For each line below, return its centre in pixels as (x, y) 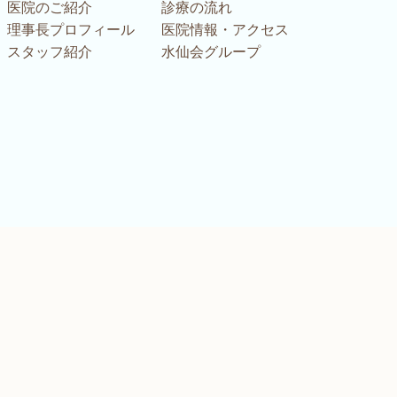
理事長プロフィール (71, 30)
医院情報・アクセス (225, 30)
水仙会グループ (211, 52)
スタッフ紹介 (50, 52)
